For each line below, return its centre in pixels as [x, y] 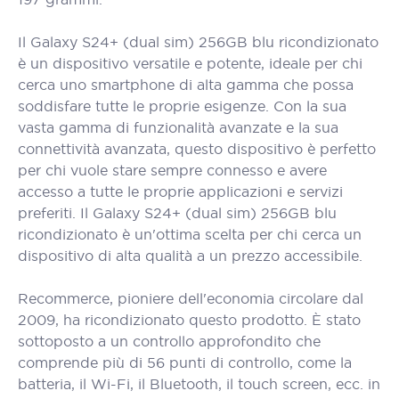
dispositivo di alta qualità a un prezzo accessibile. [190, 256]
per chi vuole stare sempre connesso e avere [172, 170]
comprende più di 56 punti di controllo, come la [185, 362]
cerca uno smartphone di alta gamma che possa [186, 85]
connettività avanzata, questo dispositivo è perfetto [197, 149]
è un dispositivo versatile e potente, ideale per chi [190, 63]
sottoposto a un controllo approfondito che [169, 341]
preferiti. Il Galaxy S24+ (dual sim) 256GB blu [177, 213]
